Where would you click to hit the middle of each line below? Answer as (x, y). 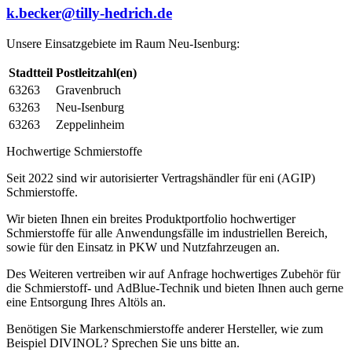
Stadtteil (31, 72)
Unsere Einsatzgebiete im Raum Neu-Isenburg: (123, 43)
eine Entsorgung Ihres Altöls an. (86, 302)
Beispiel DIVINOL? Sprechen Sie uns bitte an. (123, 343)
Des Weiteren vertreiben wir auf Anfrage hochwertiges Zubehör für (173, 273)
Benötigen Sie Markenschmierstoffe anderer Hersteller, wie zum (165, 328)
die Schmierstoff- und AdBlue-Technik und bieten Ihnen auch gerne (175, 288)
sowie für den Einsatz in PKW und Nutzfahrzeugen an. (143, 247)
